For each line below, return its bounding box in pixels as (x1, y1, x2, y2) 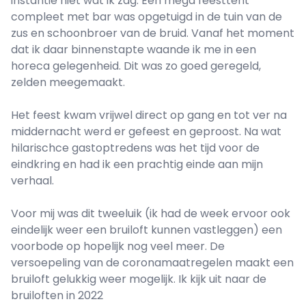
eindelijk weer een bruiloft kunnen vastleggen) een (11, 222, 282, 238)
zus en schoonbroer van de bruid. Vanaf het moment (11, 25, 294, 42)
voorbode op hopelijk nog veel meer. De (11, 238, 225, 255)
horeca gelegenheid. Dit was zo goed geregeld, (11, 58, 261, 74)
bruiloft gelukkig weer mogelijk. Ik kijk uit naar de (11, 271, 266, 288)
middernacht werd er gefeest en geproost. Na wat (11, 124, 281, 140)
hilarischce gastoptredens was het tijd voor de (11, 140, 260, 156)
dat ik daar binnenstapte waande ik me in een (11, 42, 256, 58)
